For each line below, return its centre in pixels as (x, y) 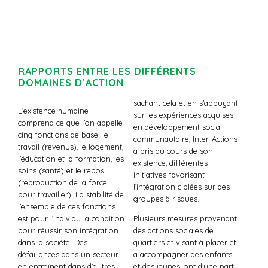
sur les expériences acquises (183, 115)
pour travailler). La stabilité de (71, 194)
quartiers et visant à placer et (185, 242)
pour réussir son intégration (68, 230)
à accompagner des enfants (182, 254)
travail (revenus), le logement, (71, 146)
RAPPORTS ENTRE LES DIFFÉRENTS (107, 71)
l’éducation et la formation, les (71, 158)
